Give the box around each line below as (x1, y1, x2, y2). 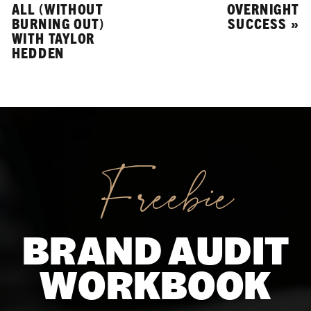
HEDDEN (11, 42, 65, 62)
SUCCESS (227, 13, 287, 33)
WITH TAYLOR (11, 28, 95, 47)
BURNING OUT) (11, 13, 106, 33)
